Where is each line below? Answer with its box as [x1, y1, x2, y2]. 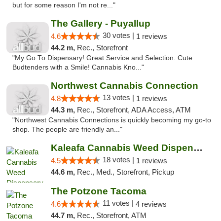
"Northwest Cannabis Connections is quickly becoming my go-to [12, 116, 211, 124]
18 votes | [102, 155, 136, 164]
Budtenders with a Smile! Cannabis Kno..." [12, 64, 144, 71]
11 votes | [102, 199, 136, 207]
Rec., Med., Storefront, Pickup [76, 168, 174, 176]
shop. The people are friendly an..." [12, 126, 122, 133]
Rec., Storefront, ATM [76, 211, 147, 220]
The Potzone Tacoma [50, 186, 147, 196]
